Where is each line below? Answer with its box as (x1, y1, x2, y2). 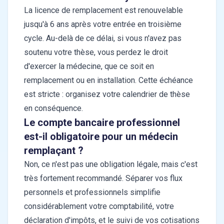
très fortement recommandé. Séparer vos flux (24, 173, 182, 183)
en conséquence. (24, 103, 83, 113)
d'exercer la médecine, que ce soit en (24, 61, 154, 71)
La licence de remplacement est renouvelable (24, 5, 183, 15)
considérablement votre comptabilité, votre (24, 201, 174, 211)
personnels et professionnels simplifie (24, 187, 160, 197)
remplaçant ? (24, 144, 83, 157)
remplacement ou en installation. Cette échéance (24, 75, 193, 85)
